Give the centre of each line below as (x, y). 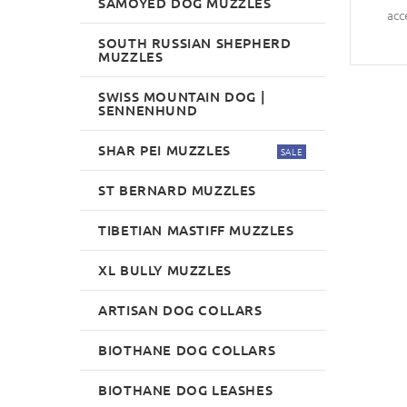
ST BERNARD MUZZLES (178, 189)
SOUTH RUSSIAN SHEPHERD (195, 42)
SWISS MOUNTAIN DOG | (182, 96)
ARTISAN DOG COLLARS (180, 309)
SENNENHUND (148, 109)
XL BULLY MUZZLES (165, 269)
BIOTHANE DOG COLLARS (187, 349)
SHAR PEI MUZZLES (164, 149)
